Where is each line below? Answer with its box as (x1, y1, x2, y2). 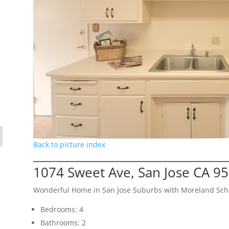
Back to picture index (33, 140, 105, 150)
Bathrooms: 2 (40, 218, 86, 228)
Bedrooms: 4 (40, 204, 83, 215)
